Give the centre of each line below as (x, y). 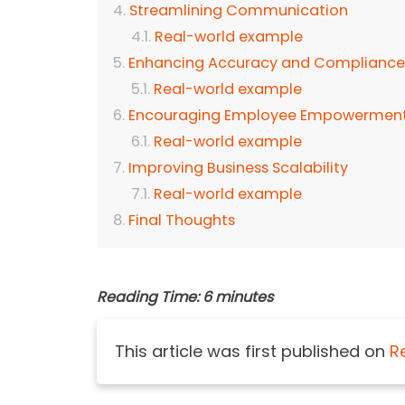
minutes (244, 297)
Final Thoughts (182, 221)
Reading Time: (148, 297)
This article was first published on (252, 352)
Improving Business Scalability (238, 168)
